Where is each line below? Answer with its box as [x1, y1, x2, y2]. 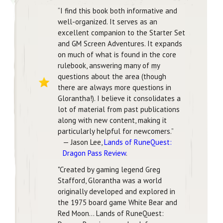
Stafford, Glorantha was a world [58, 176, 162, 186]
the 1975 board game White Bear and [58, 198, 177, 208]
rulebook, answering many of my [58, 61, 160, 71]
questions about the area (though [58, 72, 166, 82]
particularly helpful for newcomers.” [58, 126, 174, 136]
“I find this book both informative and [58, 6, 177, 16]
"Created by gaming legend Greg [58, 165, 160, 175]
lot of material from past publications [58, 105, 180, 114]
